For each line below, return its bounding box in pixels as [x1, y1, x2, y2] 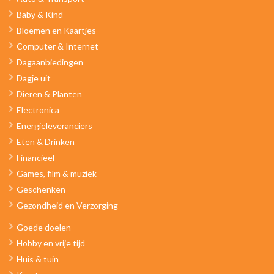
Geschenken [17, 184, 65, 194]
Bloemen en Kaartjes [17, 25, 96, 35]
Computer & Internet [17, 41, 98, 51]
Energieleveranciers [17, 120, 92, 131]
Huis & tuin [17, 254, 59, 264]
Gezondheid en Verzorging [17, 200, 118, 210]
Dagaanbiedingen [17, 57, 83, 67]
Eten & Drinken [17, 136, 75, 147]
